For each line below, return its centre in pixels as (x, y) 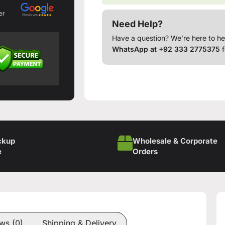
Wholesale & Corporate (175, 141)
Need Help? (138, 24)
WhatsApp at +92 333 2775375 (166, 49)
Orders (145, 152)
